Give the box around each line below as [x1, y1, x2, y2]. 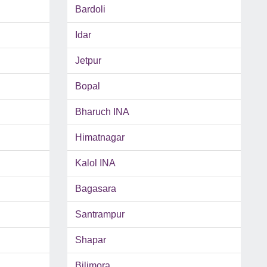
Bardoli [74, 4, 105, 15]
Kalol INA [74, 158, 116, 169]
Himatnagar [74, 132, 125, 143]
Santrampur [74, 209, 125, 220]
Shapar [74, 235, 106, 246]
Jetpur [74, 55, 101, 66]
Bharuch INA [74, 107, 129, 117]
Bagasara [74, 184, 116, 194]
